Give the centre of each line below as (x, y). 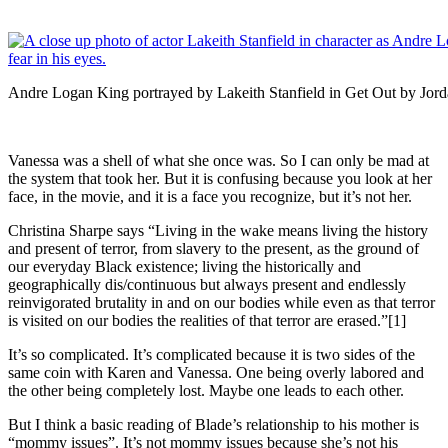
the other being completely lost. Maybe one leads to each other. (208, 390)
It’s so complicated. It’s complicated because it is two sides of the (211, 354)
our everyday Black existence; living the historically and (184, 266)
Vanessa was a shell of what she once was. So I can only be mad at (218, 160)
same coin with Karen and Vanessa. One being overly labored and (216, 372)
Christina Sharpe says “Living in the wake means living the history (218, 230)
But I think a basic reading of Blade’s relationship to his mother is (213, 424)
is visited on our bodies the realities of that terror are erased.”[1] (207, 320)
